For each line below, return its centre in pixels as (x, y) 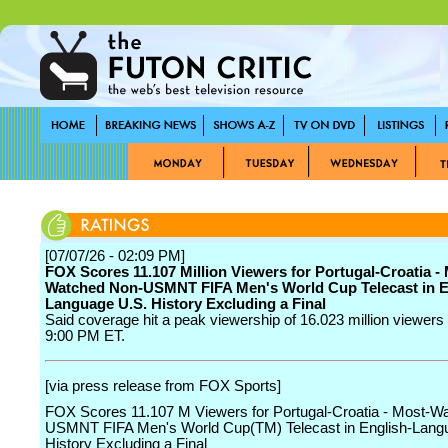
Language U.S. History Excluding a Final (185, 304)
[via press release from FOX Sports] (163, 386)
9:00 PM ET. (85, 336)
